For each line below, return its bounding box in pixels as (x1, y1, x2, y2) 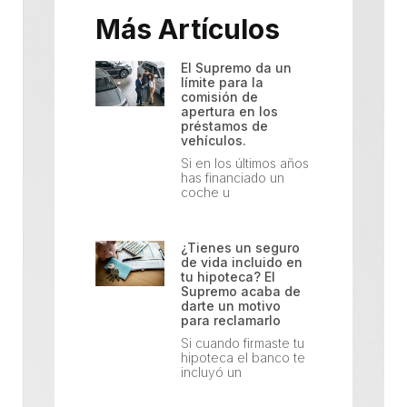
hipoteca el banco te (181, 349, 306, 365)
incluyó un (181, 363, 243, 380)
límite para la (181, 74, 264, 90)
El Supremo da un (181, 59, 293, 75)
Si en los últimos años (181, 154, 310, 171)
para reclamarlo (181, 312, 282, 328)
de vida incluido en (181, 253, 303, 270)
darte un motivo (181, 297, 282, 313)
